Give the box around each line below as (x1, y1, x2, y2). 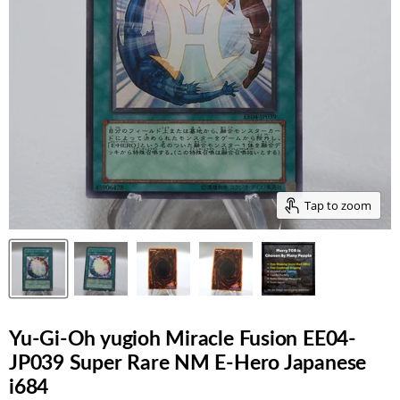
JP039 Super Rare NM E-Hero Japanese (9, 354, 367, 373)
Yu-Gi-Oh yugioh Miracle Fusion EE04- (9, 329, 356, 349)
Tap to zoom (304, 196, 371, 213)
